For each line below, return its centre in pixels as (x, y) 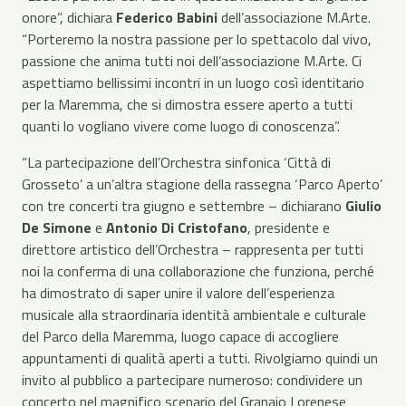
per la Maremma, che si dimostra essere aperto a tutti (187, 104)
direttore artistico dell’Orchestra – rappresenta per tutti (193, 249)
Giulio (362, 206)
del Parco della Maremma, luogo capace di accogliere (180, 336)
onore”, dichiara (69, 17)
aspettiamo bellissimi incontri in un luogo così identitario (193, 82)
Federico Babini (169, 17)
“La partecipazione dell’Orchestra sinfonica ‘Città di (176, 162)
